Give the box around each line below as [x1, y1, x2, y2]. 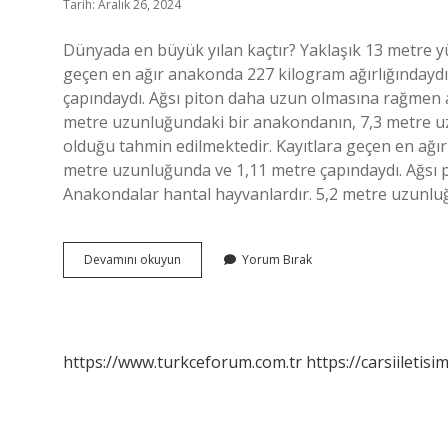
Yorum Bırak [242, 251, 312, 268]
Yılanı [180, 304, 210, 321]
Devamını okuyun [84, 251, 181, 268]
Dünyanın [180, 250, 233, 267]
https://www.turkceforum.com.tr [63, 351, 302, 373]
